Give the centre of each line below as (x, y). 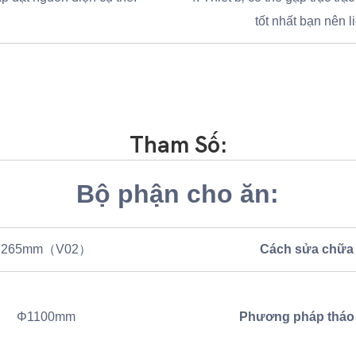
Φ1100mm (46, 317)
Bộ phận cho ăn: (178, 194)
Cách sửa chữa (306, 250)
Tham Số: (178, 145)
